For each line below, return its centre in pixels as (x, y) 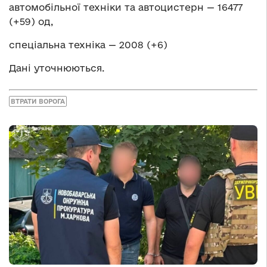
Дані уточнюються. (57, 68)
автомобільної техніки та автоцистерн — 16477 (126, 7)
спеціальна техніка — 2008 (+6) (88, 45)
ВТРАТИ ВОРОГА (38, 101)
